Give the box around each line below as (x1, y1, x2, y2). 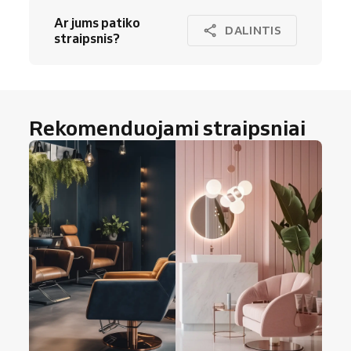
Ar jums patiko (54, 15, 140, 31)
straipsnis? (54, 31, 120, 47)
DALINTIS (225, 23, 281, 38)
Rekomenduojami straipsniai (29, 114, 306, 142)
